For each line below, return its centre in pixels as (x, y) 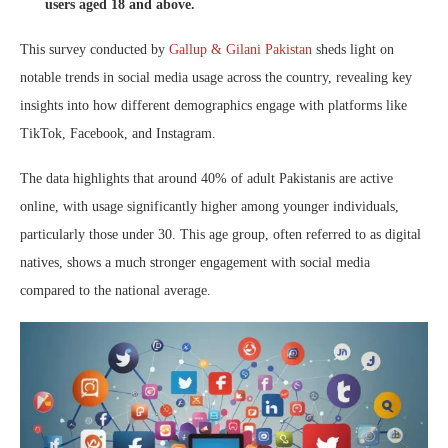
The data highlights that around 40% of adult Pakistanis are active (206, 179)
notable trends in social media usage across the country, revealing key (216, 78)
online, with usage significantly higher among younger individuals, (209, 207)
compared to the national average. (115, 291)
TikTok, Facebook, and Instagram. (118, 134)
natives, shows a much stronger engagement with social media (195, 263)
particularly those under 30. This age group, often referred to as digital (220, 235)
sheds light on (353, 50)
